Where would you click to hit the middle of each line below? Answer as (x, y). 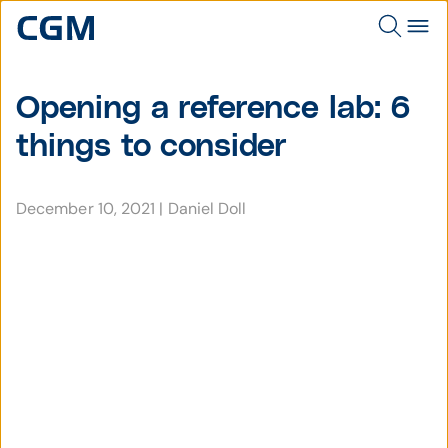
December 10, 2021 (88, 208)
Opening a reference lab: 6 (214, 108)
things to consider (152, 146)
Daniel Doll (207, 208)
